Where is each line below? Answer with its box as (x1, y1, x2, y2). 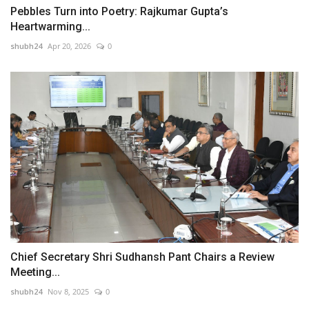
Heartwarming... (10, 19, 90, 33)
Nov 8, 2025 (48, 286, 89, 297)
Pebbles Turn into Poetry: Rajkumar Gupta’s (10, 4, 228, 18)
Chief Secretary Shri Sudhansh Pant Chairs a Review (10, 250, 275, 264)
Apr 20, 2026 (48, 40, 91, 51)
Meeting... (10, 266, 60, 279)
